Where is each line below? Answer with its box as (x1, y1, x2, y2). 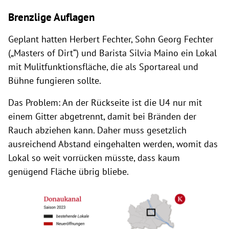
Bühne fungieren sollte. (8, 74, 101, 86)
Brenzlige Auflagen (8, 9, 95, 24)
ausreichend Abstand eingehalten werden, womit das (8, 138, 218, 150)
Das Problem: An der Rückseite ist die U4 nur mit (8, 96, 202, 108)
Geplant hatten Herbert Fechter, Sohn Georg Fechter (8, 33, 213, 45)
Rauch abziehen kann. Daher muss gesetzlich (8, 124, 187, 136)
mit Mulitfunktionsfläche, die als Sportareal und (8, 60, 198, 73)
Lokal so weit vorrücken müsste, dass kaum (8, 151, 180, 164)
